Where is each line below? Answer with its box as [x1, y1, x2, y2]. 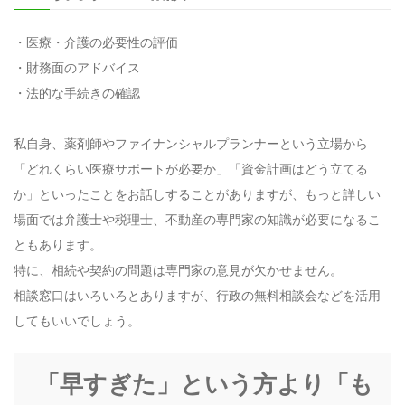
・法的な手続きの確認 [14, 83, 140, 101]
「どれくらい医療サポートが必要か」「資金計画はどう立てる [14, 159, 368, 177]
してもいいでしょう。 [14, 311, 140, 329]
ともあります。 [14, 235, 102, 253]
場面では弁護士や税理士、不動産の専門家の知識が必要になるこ [14, 210, 381, 228]
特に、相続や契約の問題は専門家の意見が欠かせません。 [14, 260, 343, 278]
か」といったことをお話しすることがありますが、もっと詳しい [14, 184, 381, 202]
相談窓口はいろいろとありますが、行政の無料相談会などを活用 [14, 286, 381, 304]
